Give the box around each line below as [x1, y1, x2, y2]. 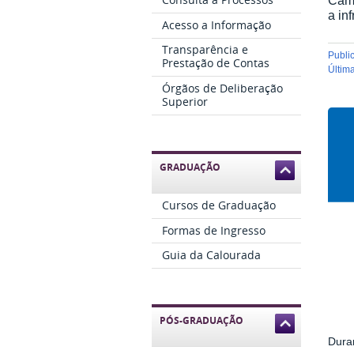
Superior [162, 94, 209, 110]
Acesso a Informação [162, 17, 272, 32]
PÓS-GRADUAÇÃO [160, 314, 243, 328]
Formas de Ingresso [162, 222, 266, 238]
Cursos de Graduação [162, 197, 277, 213]
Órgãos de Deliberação [162, 81, 284, 96]
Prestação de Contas [162, 55, 270, 71]
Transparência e [162, 42, 249, 58]
